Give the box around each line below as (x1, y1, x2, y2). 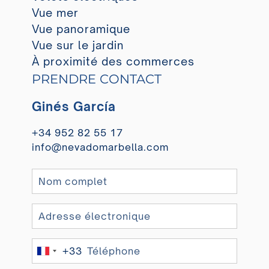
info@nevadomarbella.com (31, 141, 169, 153)
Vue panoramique (31, 22, 130, 35)
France (43, 247, 79, 260)
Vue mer (31, 5, 79, 19)
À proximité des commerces (31, 54, 195, 68)
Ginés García (31, 98, 116, 114)
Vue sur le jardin (31, 38, 124, 52)
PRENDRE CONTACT (31, 71, 162, 86)
